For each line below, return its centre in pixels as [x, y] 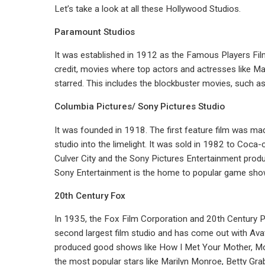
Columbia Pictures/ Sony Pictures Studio [140, 107]
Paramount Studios [95, 32]
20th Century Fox [90, 195]
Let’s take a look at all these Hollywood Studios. [148, 9]
